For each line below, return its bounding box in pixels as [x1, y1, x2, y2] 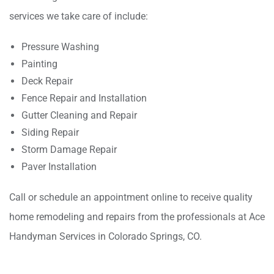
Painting [21, 58, 60, 70]
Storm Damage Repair [21, 144, 119, 155]
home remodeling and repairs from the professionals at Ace [9, 211, 265, 223]
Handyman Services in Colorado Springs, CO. [9, 231, 202, 242]
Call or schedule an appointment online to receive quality [9, 191, 253, 203]
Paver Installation [21, 161, 99, 172]
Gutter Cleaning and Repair [21, 109, 139, 121]
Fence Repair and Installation [21, 92, 149, 104]
